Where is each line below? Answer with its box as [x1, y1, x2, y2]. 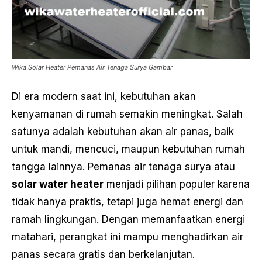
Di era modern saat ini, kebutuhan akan [12, 91, 196, 103]
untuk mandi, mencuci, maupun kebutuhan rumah [12, 143, 245, 156]
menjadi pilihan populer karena [104, 178, 250, 191]
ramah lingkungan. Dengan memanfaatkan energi [12, 213, 245, 226]
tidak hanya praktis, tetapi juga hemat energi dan [12, 196, 243, 208]
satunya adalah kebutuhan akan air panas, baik [12, 126, 234, 138]
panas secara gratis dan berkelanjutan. [12, 249, 195, 261]
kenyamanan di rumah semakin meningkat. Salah [12, 108, 243, 120]
